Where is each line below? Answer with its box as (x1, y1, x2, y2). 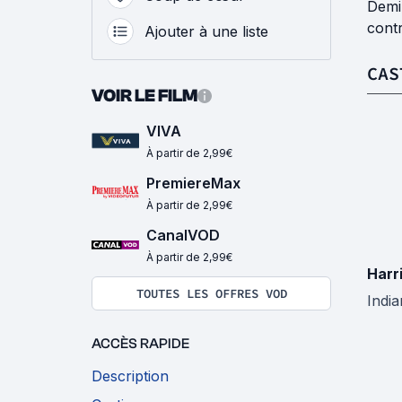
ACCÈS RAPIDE (92, 336, 189, 352)
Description (92, 367, 169, 385)
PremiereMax (146, 174, 240, 192)
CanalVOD (146, 226, 220, 244)
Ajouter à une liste (144, 22, 268, 40)
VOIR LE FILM (92, 85, 197, 106)
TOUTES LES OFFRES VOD (135, 285, 287, 301)
